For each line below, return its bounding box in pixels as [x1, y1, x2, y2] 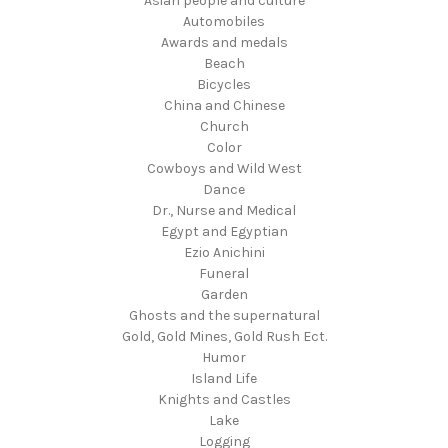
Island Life [191, 370, 257, 388]
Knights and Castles [157, 391, 291, 409]
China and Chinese [163, 97, 285, 115]
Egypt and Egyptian [160, 223, 288, 241]
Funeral [199, 265, 249, 283]
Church [199, 118, 249, 136]
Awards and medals [160, 34, 288, 52]
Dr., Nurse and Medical [152, 202, 296, 220]
